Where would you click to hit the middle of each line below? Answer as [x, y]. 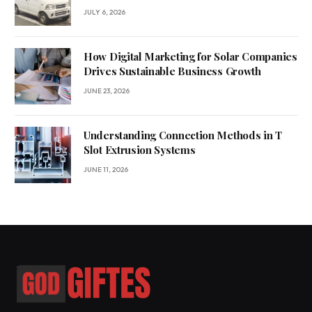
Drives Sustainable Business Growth [172, 71]
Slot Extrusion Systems [140, 149]
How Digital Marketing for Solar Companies [190, 56]
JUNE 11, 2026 [106, 169]
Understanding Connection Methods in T [183, 135]
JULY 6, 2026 [104, 12]
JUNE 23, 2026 [107, 91]
